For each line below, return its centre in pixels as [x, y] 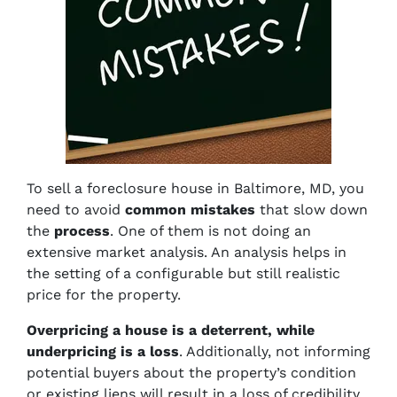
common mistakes [190, 210]
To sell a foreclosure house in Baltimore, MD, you [195, 188]
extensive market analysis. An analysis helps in [187, 252]
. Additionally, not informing [275, 351]
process [82, 231]
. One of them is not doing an [210, 231]
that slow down [311, 210]
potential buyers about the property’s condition [191, 373]
